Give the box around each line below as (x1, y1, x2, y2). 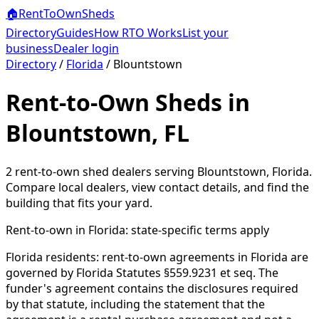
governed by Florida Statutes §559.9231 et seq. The (6, 264, 278, 281)
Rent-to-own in (6, 221, 88, 238)
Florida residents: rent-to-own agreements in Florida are (6, 249, 308, 265)
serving (152, 163, 197, 179)
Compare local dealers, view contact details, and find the (6, 179, 309, 195)
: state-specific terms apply (125, 221, 269, 238)
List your (182, 25, 229, 41)
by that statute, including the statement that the (6, 296, 265, 312)
